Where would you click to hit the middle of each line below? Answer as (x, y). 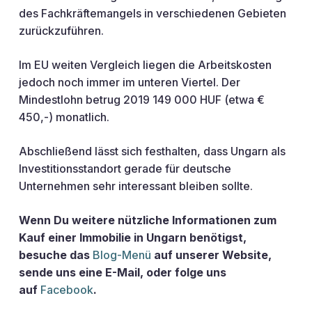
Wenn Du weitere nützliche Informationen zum (147, 220)
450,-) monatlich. (64, 117)
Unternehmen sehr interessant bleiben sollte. (135, 186)
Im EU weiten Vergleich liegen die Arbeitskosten (145, 65)
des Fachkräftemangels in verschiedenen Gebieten (152, 13)
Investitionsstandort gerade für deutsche (125, 169)
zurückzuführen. (61, 31)
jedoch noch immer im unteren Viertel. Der (129, 82)
